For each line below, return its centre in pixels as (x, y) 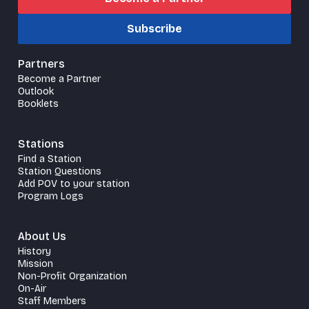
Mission (36, 263)
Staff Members (52, 301)
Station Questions (60, 171)
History (34, 251)
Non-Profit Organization (72, 276)
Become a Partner (59, 79)
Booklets (38, 103)
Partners (41, 63)
